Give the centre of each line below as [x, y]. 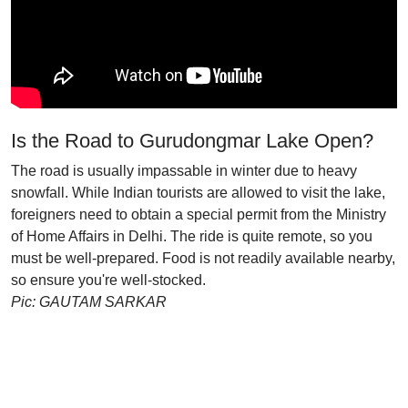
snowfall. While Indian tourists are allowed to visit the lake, [198, 193]
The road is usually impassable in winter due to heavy [184, 171]
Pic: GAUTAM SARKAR [89, 302]
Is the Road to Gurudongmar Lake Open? [192, 141]
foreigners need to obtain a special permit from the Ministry [199, 214]
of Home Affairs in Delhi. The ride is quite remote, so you [192, 236]
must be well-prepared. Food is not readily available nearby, [203, 258]
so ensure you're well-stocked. [108, 280]
